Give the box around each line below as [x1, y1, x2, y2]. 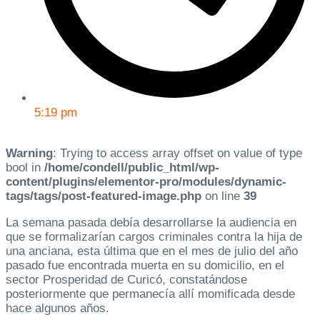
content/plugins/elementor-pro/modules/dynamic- [6, 175, 286, 189]
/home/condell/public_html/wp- [44, 161, 219, 175]
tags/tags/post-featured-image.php [6, 189, 201, 204]
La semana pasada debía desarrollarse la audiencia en [6, 216, 296, 230]
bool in [6, 161, 44, 175]
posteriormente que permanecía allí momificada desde [6, 287, 295, 301]
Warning [6, 146, 53, 161]
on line [201, 189, 244, 204]
